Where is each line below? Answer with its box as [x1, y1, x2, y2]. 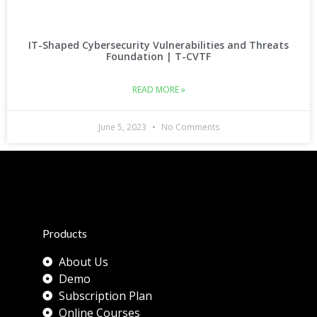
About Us [58, 253, 108, 270]
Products [42, 226, 87, 240]
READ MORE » [132, 83, 185, 96]
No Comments [158, 120, 219, 133]
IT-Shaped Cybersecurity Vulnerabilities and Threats [28, 38, 289, 52]
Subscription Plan [58, 287, 152, 304]
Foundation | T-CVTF [106, 49, 211, 63]
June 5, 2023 [98, 120, 149, 133]
